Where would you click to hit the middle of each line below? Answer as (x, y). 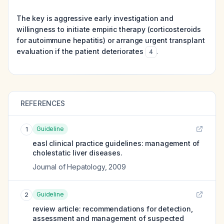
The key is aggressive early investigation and (95, 18)
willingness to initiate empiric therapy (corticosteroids (109, 29)
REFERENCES (43, 103)
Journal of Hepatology (69, 167)
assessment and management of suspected (108, 218)
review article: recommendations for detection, (113, 209)
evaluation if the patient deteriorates (80, 51)
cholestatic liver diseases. (77, 153)
